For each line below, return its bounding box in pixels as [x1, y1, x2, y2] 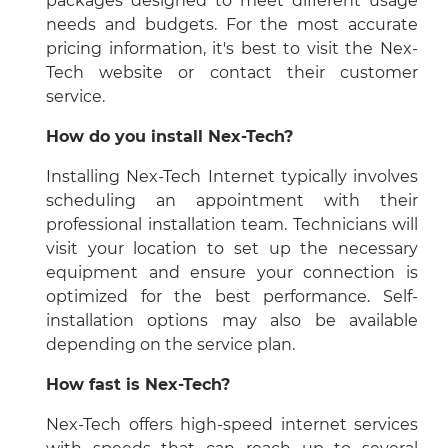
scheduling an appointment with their [46, 190, 418, 210]
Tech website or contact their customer [46, 62, 418, 82]
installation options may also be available [46, 310, 418, 330]
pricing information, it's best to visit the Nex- [46, 38, 418, 58]
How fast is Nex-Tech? [46, 374, 230, 394]
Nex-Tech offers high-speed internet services [46, 414, 418, 434]
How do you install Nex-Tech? [46, 126, 293, 146]
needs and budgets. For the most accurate [46, 14, 418, 34]
